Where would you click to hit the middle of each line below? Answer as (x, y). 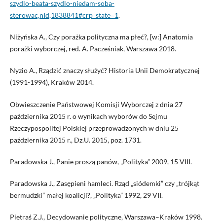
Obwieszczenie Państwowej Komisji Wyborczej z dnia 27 (96, 104)
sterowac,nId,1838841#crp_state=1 (64, 15)
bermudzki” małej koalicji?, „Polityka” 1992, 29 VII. (86, 195)
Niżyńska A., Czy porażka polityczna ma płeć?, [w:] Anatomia (101, 37)
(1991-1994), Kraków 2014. (52, 82)
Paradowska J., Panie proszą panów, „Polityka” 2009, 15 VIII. (101, 161)
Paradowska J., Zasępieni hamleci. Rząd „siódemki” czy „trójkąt (104, 183)
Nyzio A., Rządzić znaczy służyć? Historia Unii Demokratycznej (105, 71)
